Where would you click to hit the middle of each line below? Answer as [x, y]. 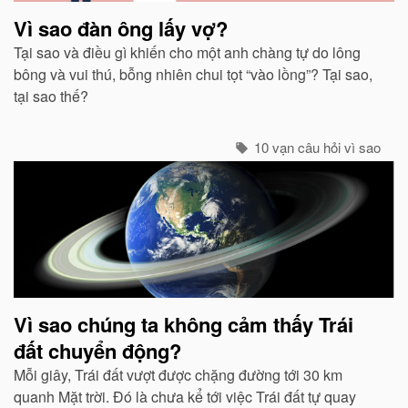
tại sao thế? [51, 96]
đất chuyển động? [97, 350]
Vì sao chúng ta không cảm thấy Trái [184, 324]
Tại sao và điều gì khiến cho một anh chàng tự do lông [187, 52]
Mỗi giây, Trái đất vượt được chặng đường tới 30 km [178, 374]
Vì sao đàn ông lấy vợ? [121, 28]
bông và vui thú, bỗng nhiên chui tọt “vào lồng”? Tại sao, [193, 74]
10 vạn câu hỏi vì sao [316, 147]
